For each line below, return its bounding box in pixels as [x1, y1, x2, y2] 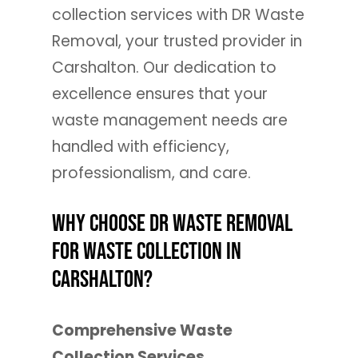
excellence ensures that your [51, 83, 268, 105]
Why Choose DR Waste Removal [51, 209, 292, 238]
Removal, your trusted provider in [51, 30, 302, 53]
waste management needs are [51, 109, 288, 132]
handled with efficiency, [51, 136, 229, 158]
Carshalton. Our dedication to [51, 57, 276, 79]
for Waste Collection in [51, 237, 241, 266]
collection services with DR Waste [51, 4, 304, 26]
